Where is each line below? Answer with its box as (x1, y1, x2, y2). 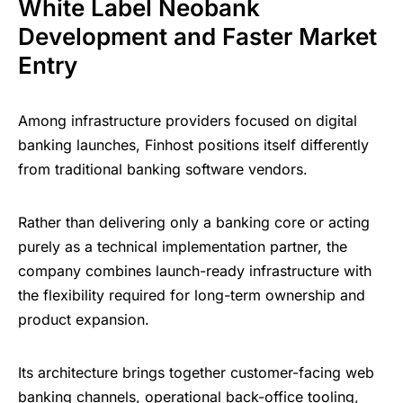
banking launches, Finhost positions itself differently (18, 136, 369, 155)
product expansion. (18, 310, 149, 329)
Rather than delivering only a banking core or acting (18, 213, 370, 232)
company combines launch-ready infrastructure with (18, 262, 372, 281)
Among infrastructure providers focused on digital (18, 112, 357, 130)
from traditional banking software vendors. (18, 160, 308, 179)
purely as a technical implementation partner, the (18, 237, 347, 256)
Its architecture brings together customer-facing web (18, 363, 374, 382)
